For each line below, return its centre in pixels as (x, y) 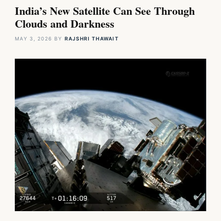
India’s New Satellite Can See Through (105, 11)
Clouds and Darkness (65, 24)
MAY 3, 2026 (34, 39)
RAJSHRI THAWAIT (92, 39)
